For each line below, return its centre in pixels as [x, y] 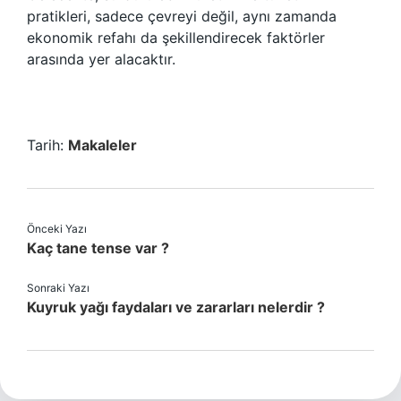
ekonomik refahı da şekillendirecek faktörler [176, 38]
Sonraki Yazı [58, 288]
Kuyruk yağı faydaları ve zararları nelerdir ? [176, 307]
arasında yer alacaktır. [101, 59]
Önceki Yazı [57, 229]
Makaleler [102, 145]
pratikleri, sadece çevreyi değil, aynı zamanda [182, 16]
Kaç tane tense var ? [98, 248]
